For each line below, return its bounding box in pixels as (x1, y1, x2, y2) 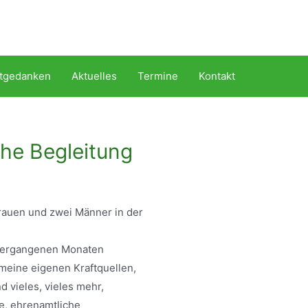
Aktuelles (71, 69, 117, 82)
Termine (137, 69, 178, 82)
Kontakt (199, 69, 235, 82)
